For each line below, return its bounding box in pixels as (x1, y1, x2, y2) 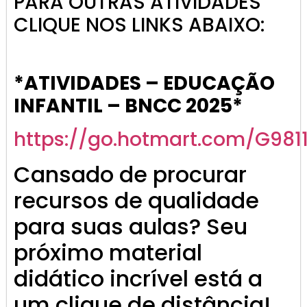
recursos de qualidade (14, 185, 259, 217)
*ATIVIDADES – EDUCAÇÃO (14, 70, 275, 97)
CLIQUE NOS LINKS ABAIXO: (14, 11, 265, 38)
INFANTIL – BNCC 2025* (14, 93, 243, 120)
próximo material (14, 237, 202, 269)
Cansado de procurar (14, 159, 247, 191)
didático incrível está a (14, 263, 262, 295)
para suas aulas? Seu (14, 211, 247, 243)
